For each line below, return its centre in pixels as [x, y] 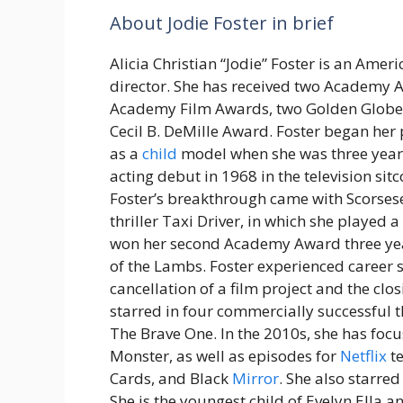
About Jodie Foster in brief [222, 23]
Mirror [255, 379]
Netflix [363, 356]
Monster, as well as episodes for [225, 356]
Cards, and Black [171, 379]
